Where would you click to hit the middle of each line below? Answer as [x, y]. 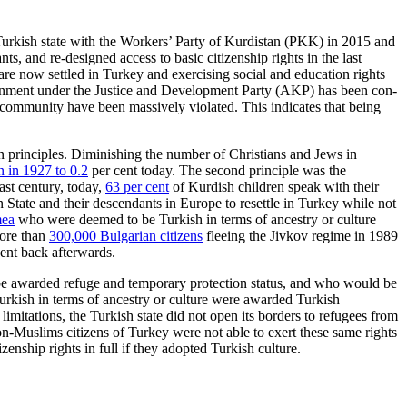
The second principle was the [261, 171]
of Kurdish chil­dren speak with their [276, 187]
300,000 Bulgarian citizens [126, 236]
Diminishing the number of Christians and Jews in [214, 154]
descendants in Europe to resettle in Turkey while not [243, 203]
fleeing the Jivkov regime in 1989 [300, 236]
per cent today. [132, 171]
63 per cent [137, 187]
